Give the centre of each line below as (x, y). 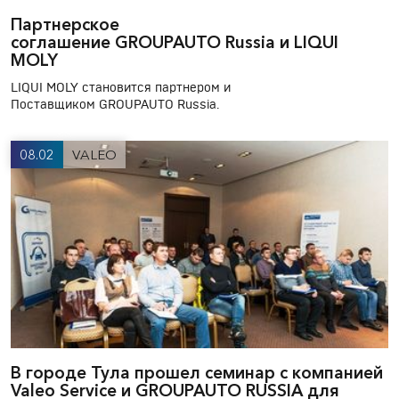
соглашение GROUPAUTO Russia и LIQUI (175, 43)
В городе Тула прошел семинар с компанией (197, 373)
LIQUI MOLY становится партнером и (121, 89)
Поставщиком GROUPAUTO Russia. (115, 106)
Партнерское (65, 25)
